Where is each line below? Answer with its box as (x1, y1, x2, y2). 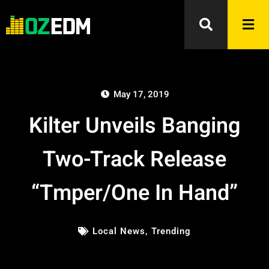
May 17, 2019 (113, 88, 169, 101)
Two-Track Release (43, 144, 226, 175)
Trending (151, 226, 191, 237)
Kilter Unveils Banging (29, 110, 240, 142)
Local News (92, 226, 145, 237)
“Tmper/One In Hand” (31, 177, 238, 209)
